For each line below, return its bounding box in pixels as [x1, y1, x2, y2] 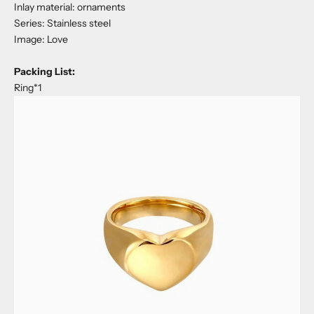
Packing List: [14, 65, 75, 78]
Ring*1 [14, 81, 41, 95]
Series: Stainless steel [14, 17, 111, 30]
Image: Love [14, 33, 68, 46]
